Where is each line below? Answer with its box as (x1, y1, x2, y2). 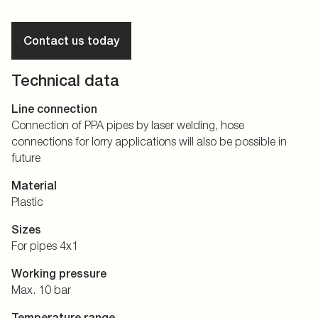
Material (11, 179, 57, 193)
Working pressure (11, 267, 106, 281)
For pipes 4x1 (11, 239, 78, 253)
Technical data (11, 71, 119, 90)
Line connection (11, 102, 97, 116)
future (11, 151, 40, 165)
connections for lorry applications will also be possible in (11, 135, 287, 148)
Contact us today (23, 34, 119, 48)
